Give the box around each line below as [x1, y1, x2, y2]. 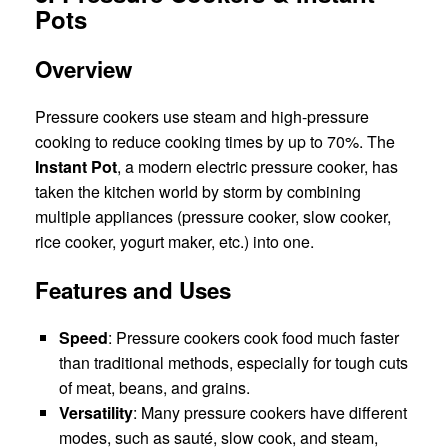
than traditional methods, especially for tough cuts [59, 351, 408, 375]
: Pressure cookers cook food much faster [108, 326, 399, 350]
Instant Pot [35, 155, 117, 179]
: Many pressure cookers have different [133, 401, 407, 425]
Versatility [59, 401, 133, 425]
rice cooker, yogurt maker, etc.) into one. [35, 230, 314, 254]
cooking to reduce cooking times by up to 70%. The [35, 130, 395, 154]
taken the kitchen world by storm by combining [35, 180, 361, 204]
